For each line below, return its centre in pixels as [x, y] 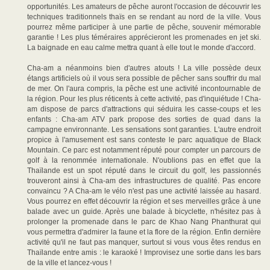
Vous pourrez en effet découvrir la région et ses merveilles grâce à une [144, 201]
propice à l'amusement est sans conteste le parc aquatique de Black [144, 140]
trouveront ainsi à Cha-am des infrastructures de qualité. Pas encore [144, 181]
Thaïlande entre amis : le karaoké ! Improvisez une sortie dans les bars [144, 253]
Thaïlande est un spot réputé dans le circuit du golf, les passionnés [144, 171]
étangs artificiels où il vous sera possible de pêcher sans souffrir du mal [144, 78]
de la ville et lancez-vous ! [69, 263]
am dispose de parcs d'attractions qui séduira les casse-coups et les [144, 109]
